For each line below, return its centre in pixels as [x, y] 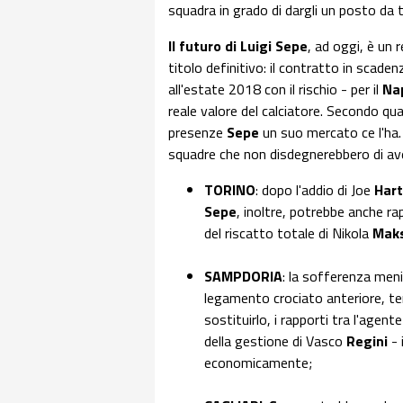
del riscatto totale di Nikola [288, 233]
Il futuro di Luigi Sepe [238, 46]
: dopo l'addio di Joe [315, 190]
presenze [197, 132]
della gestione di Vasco [275, 341]
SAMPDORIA [243, 276]
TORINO [230, 190]
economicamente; [258, 363]
